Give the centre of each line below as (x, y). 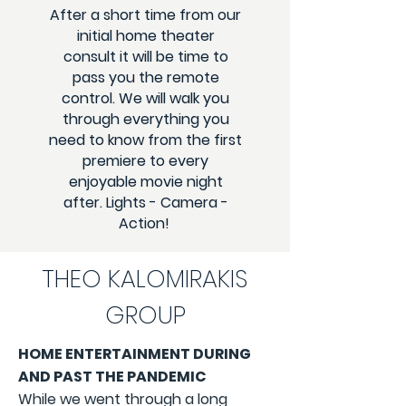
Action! (145, 223)
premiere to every (145, 161)
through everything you (145, 119)
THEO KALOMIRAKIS (145, 279)
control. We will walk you (145, 98)
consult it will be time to (145, 57)
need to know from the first (145, 140)
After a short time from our (145, 15)
